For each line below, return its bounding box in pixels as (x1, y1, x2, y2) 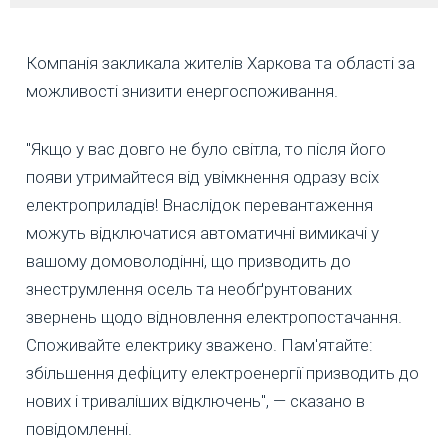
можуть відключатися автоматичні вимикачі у (26, 223, 379, 244)
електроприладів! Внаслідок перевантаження (26, 195, 373, 216)
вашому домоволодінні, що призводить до (26, 251, 351, 272)
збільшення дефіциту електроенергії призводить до (26, 363, 419, 384)
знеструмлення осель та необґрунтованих (26, 279, 352, 300)
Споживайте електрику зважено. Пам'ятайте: (26, 335, 373, 356)
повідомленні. (26, 419, 132, 440)
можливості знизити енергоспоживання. (26, 81, 338, 102)
